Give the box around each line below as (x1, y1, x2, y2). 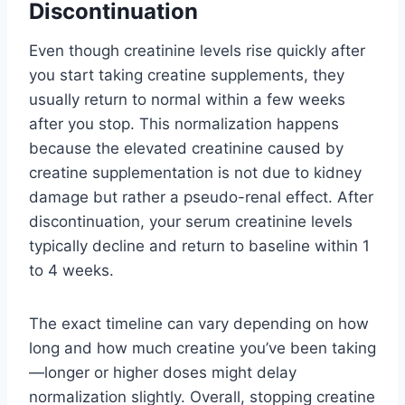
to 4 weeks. (29, 260, 114, 279)
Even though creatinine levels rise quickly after (29, 41, 365, 60)
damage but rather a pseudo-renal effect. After (29, 187, 373, 206)
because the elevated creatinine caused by (29, 138, 344, 157)
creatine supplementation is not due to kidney (29, 163, 362, 182)
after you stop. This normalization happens (29, 114, 339, 133)
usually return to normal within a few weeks (29, 89, 345, 108)
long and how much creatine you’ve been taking (29, 338, 376, 357)
